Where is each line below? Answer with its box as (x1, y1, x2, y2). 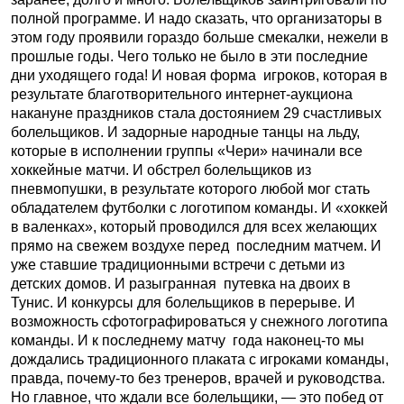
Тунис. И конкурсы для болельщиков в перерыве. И (11, 295, 355, 310)
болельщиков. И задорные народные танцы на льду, (11, 124, 360, 140)
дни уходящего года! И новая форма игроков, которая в (11, 68, 388, 83)
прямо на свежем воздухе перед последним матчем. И (11, 238, 381, 253)
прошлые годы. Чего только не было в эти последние (11, 49, 368, 64)
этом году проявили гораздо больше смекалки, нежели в (11, 30, 389, 45)
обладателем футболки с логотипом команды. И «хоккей (11, 200, 388, 216)
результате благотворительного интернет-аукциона (11, 87, 353, 102)
